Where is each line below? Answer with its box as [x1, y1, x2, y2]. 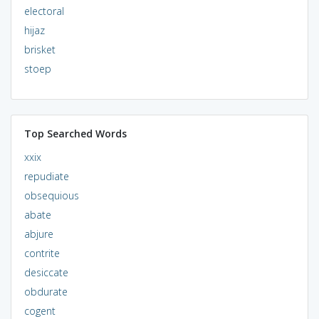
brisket [23, 42, 56, 56]
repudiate [23, 169, 69, 183]
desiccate [23, 265, 68, 279]
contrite [23, 246, 60, 260]
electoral [23, 4, 64, 18]
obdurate [23, 284, 68, 298]
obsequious [23, 188, 79, 202]
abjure [23, 226, 53, 241]
